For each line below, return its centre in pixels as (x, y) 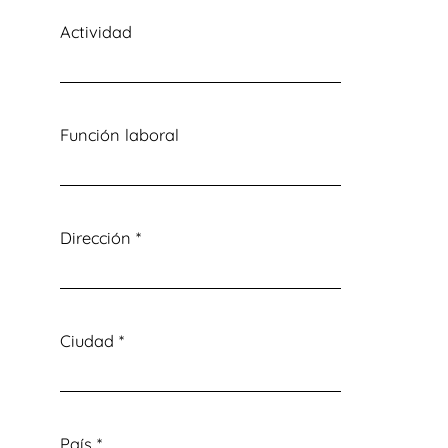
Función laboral (119, 134)
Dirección (97, 237)
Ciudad (89, 340)
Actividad (95, 31)
